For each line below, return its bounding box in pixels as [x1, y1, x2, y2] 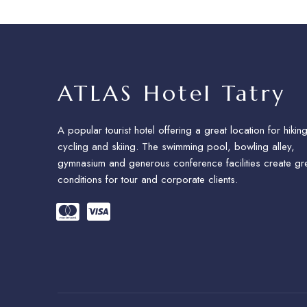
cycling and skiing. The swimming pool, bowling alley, [58, 139, 295, 154]
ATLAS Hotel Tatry [58, 79, 286, 107]
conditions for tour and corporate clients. [58, 172, 238, 187]
